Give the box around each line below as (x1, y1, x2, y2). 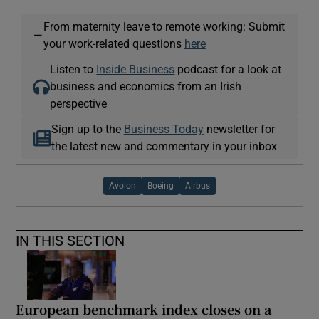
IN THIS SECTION (16, 233, 125, 248)
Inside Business (96, 63, 175, 75)
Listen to (50, 63, 97, 75)
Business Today (123, 122, 204, 135)
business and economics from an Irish (50, 80, 242, 92)
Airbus (185, 181, 210, 190)
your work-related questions (43, 37, 184, 49)
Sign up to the (51, 122, 124, 135)
